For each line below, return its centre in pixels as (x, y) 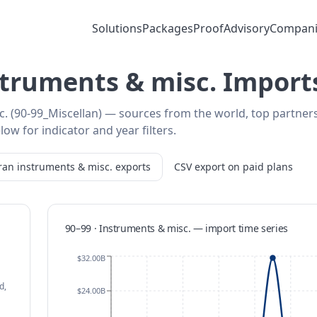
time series (262, 228)
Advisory (247, 28)
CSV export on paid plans (234, 167)
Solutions (117, 28)
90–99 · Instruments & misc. (128, 228)
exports (133, 167)
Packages (168, 28)
